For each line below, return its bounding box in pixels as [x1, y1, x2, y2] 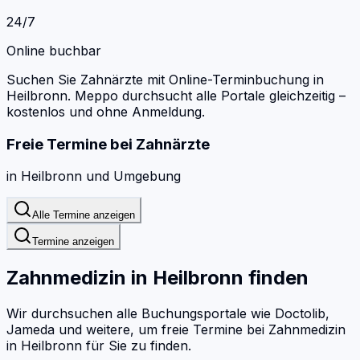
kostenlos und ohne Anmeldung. [6, 103, 205, 120]
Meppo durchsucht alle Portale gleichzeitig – [75, 87, 346, 104]
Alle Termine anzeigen [32, 209, 135, 222]
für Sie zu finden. [82, 337, 191, 354]
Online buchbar [6, 42, 101, 59]
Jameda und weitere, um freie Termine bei [6, 321, 268, 338]
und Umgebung [82, 168, 181, 185]
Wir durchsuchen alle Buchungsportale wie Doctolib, [6, 305, 329, 322]
